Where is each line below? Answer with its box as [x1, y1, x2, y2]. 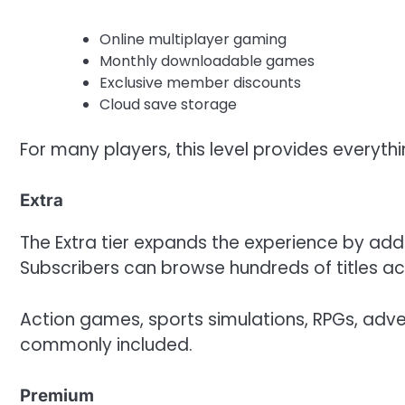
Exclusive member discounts [99, 71, 301, 93]
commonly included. [20, 332, 193, 357]
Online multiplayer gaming [99, 28, 287, 50]
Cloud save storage [99, 93, 237, 115]
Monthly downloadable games [99, 50, 315, 71]
